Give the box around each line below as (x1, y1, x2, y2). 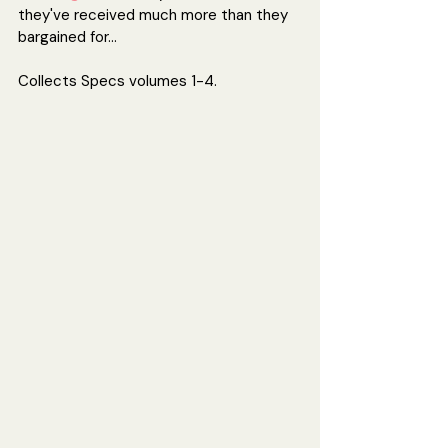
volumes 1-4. (129, 71, 217, 92)
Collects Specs (18, 71, 129, 92)
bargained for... (18, 27, 117, 48)
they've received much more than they (18, 5, 292, 26)
